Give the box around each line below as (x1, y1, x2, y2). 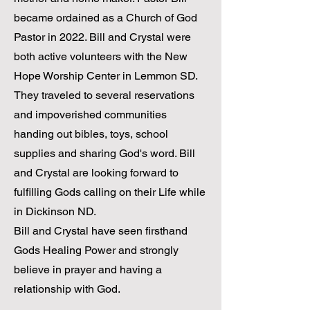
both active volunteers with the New (14, 50, 188, 63)
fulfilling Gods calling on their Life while (14, 185, 206, 199)
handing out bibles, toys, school (14, 127, 168, 140)
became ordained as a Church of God (14, 11, 197, 24)
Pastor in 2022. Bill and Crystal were (14, 30, 191, 44)
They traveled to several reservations (14, 89, 194, 102)
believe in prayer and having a (14, 263, 162, 276)
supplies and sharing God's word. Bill (14, 147, 195, 160)
